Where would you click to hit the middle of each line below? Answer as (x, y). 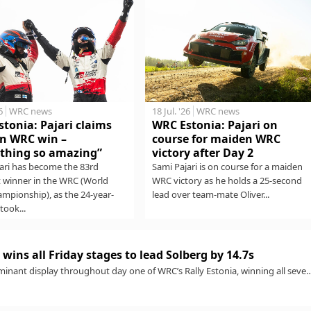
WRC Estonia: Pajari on (215, 125)
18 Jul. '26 (171, 111)
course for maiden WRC (216, 139)
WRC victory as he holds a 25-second (227, 181)
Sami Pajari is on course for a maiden (227, 167)
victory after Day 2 (202, 153)
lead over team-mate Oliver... (210, 195)
